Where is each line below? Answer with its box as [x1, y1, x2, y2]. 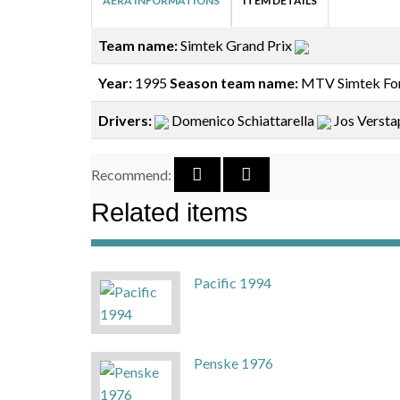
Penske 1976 [194, 354, 273, 371]
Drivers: [98, 111, 154, 129]
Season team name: [170, 73, 298, 91]
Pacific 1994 [194, 273, 271, 291]
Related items [91, 197, 248, 227]
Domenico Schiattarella [169, 111, 317, 129]
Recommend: [91, 165, 174, 183]
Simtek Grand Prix [180, 36, 295, 54]
